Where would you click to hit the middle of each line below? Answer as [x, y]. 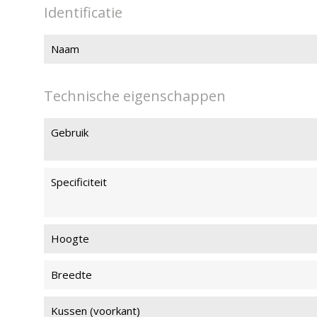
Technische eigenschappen [135, 96]
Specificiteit [79, 182]
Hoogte [70, 238]
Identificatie [83, 12]
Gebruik [70, 132]
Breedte [71, 275]
